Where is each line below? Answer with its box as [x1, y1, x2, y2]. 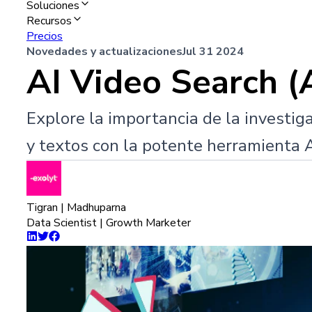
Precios [26, 29, 63, 45]
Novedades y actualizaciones [26, 44, 182, 60]
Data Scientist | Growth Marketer [26, 215, 191, 231]
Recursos [26, 13, 72, 29]
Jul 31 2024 [182, 44, 244, 60]
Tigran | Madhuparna [26, 200, 126, 216]
